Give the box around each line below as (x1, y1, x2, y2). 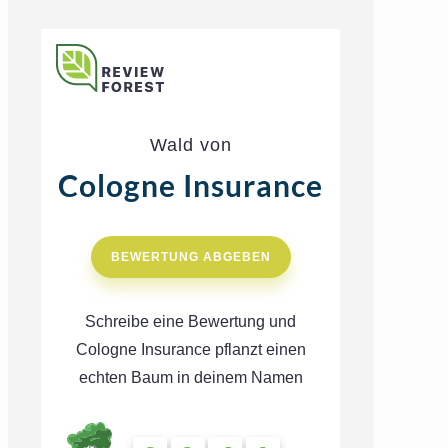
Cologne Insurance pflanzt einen (75, 341, 306, 359)
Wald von (149, 135, 232, 156)
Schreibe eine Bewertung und (85, 313, 296, 331)
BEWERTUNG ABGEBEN (110, 249, 271, 264)
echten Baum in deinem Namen (78, 369, 303, 387)
